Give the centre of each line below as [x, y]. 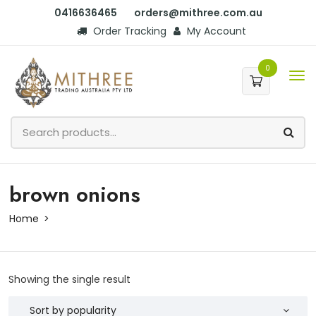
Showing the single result [69, 279]
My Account [215, 31]
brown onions [75, 194]
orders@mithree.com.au [198, 13]
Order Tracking [128, 31]
